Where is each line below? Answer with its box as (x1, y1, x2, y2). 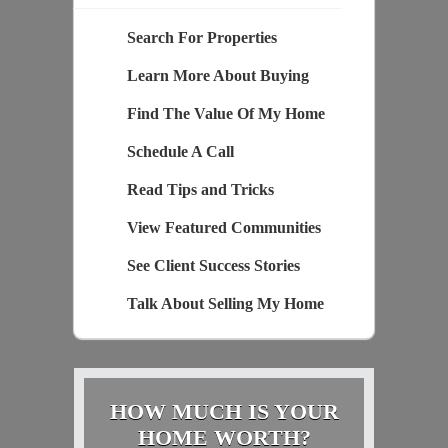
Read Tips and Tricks (126, 180, 274, 198)
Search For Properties (126, 28, 277, 46)
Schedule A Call (126, 142, 234, 160)
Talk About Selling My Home (126, 294, 324, 312)
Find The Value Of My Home (126, 104, 325, 122)
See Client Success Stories (126, 256, 300, 274)
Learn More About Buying (126, 66, 309, 84)
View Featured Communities (126, 218, 321, 236)
